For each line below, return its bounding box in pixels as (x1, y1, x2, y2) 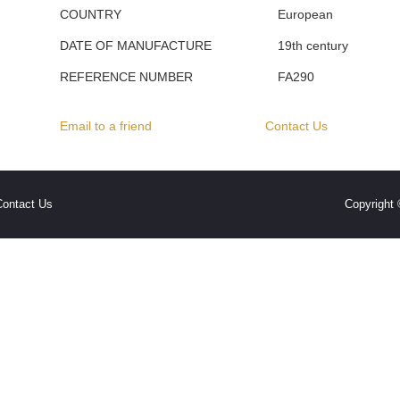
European (278, 7, 337, 21)
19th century (278, 38, 353, 53)
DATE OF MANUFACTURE (60, 38, 212, 53)
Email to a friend (60, 119, 153, 133)
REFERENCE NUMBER (60, 70, 194, 84)
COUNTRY (60, 7, 122, 21)
